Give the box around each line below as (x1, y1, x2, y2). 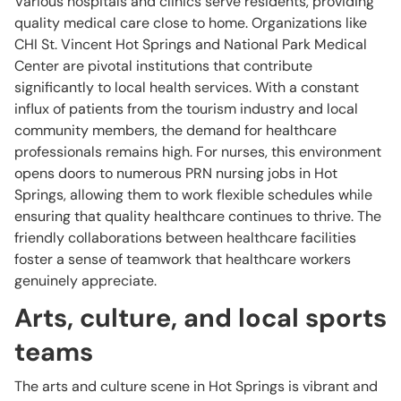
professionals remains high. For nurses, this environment (14, 142, 381, 161)
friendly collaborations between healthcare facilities (14, 228, 356, 247)
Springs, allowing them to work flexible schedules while (14, 185, 372, 204)
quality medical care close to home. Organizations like (14, 13, 367, 32)
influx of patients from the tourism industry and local (14, 99, 358, 118)
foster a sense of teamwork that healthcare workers (14, 250, 351, 269)
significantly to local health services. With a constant (14, 78, 359, 97)
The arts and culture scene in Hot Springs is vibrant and (14, 377, 378, 396)
